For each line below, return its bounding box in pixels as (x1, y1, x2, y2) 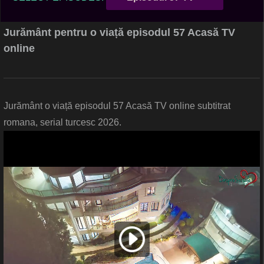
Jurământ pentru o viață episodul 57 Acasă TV (4, 27, 235, 39)
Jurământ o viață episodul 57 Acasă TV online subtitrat (4, 101, 230, 111)
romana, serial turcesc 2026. (4, 117, 121, 128)
